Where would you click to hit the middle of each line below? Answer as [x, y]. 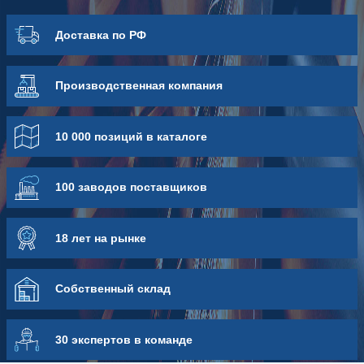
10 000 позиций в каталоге [131, 136]
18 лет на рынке [100, 238]
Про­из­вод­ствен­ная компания [139, 86]
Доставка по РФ [100, 35]
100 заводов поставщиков [131, 187]
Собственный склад [113, 289]
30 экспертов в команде [123, 339]
